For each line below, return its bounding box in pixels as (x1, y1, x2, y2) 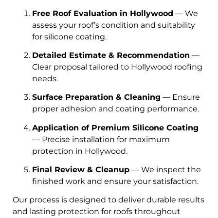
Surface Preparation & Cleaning (32, 92, 161, 102)
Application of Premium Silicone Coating (32, 123, 199, 132)
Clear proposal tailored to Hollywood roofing (32, 62, 202, 72)
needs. (32, 73, 58, 83)
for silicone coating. (32, 32, 107, 41)
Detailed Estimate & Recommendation (32, 50, 190, 60)
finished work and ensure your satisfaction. (32, 177, 199, 186)
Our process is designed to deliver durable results (13, 195, 204, 205)
